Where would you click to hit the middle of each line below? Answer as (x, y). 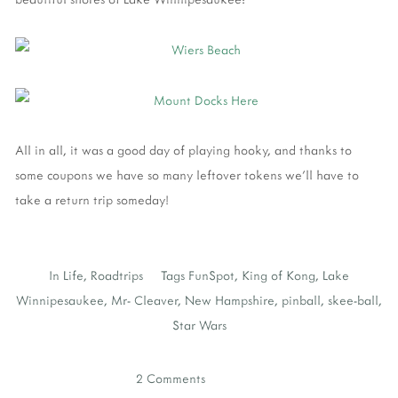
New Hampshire (230, 300)
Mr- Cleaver (144, 300)
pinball (301, 300)
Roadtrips (117, 275)
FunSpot (211, 275)
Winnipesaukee (60, 300)
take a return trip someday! (92, 200)
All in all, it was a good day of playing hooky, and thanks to (183, 150)
